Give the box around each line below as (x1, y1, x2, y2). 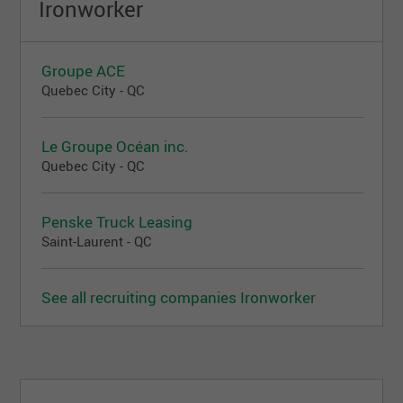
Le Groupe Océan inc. (41, 135, 190, 157)
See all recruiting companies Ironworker (41, 286, 317, 308)
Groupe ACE (41, 59, 126, 81)
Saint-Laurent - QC (41, 231, 153, 250)
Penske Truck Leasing (41, 210, 193, 232)
